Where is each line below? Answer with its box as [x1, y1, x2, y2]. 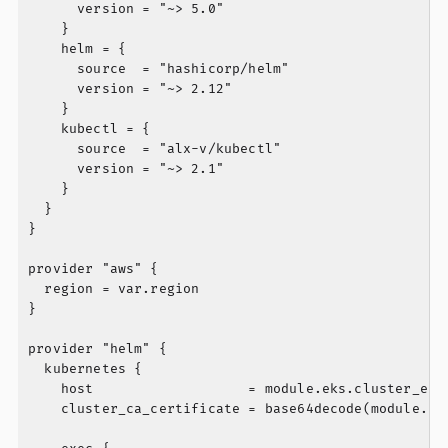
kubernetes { [28, 361, 143, 378]
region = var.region [28, 281, 200, 298]
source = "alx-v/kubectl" [28, 141, 282, 158]
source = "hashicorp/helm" [28, 61, 290, 78]
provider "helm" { [28, 341, 167, 358]
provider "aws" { [28, 261, 159, 278]
